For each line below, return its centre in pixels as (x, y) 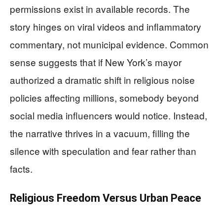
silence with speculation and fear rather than (103, 151)
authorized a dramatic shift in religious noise (102, 80)
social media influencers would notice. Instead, (109, 115)
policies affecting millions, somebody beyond (104, 98)
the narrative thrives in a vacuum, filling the (100, 133)
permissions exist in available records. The (100, 9)
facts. (21, 169)
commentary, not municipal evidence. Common (109, 44)
